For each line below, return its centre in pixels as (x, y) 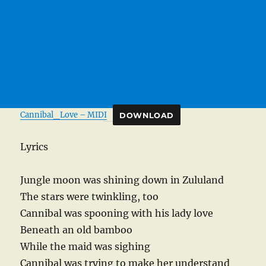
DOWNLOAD (147, 115)
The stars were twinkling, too (90, 197)
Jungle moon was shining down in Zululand (122, 180)
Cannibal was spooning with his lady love (117, 213)
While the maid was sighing (85, 247)
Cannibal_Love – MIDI (64, 115)
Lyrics (34, 147)
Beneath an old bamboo (77, 230)
